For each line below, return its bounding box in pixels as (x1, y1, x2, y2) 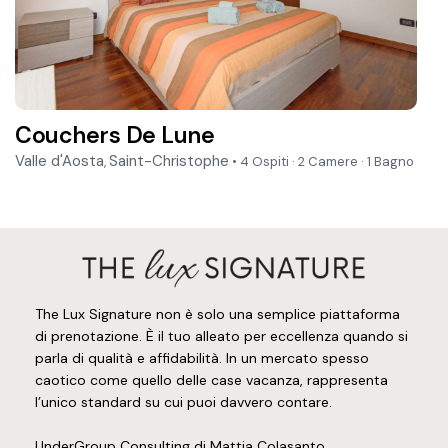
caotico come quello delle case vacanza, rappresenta (35, 371, 389, 390)
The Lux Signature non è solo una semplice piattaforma (35, 305, 401, 324)
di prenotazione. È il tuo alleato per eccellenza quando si (35, 327, 409, 346)
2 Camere (295, 153, 362, 171)
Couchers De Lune (15, 120, 215, 151)
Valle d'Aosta (15, 151, 105, 172)
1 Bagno (364, 153, 415, 171)
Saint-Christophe (109, 151, 230, 172)
